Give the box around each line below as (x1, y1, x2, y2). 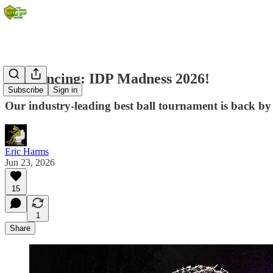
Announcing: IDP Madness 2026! (5, 70, 210, 87)
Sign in (53, 85, 77, 95)
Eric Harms (5, 146, 49, 157)
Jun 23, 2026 (5, 157, 55, 168)
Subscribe (8, 85, 43, 95)
